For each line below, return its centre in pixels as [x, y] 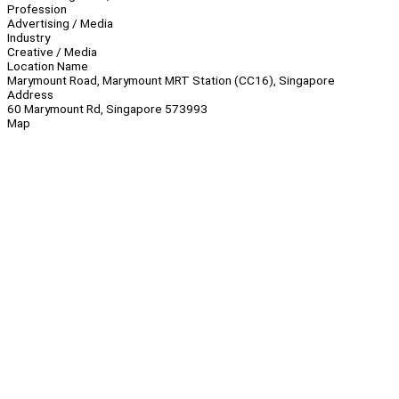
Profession [37, 9]
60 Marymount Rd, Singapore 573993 [107, 109]
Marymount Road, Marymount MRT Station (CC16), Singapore [171, 81]
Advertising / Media [60, 24]
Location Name [48, 66]
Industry [28, 38]
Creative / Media [52, 52]
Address [30, 95]
